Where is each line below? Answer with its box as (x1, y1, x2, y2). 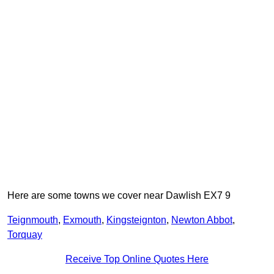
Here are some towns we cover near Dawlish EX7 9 (7, 190, 231, 201)
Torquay (7, 229, 42, 240)
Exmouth (63, 215, 102, 226)
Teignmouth (7, 215, 58, 226)
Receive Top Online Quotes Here (65, 254, 209, 265)
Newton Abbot (171, 215, 232, 226)
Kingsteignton (106, 215, 166, 226)
